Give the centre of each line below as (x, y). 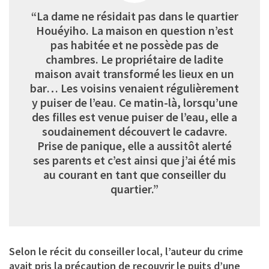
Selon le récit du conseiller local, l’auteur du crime (126, 251)
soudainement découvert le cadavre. (134, 131)
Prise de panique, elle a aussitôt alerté (134, 146)
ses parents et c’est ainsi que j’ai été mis (134, 160)
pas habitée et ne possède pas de (134, 45)
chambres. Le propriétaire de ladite (134, 59)
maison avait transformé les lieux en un (134, 74)
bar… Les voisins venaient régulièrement (134, 88)
